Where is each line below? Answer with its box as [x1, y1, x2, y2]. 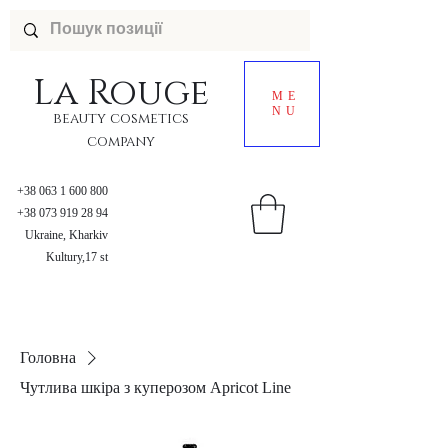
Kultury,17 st [46, 250, 108, 264]
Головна [20, 349, 76, 366]
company [86, 132, 155, 151]
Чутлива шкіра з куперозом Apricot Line [20, 379, 291, 396]
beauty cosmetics [52, 109, 189, 128]
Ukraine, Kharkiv [25, 228, 108, 242]
